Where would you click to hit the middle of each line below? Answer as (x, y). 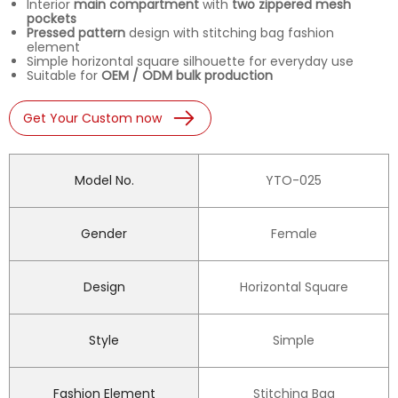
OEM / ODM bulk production (187, 76)
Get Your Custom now (92, 119)
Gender (104, 234)
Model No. (104, 181)
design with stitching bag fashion (230, 33)
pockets (52, 19)
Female (294, 234)
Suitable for (64, 76)
